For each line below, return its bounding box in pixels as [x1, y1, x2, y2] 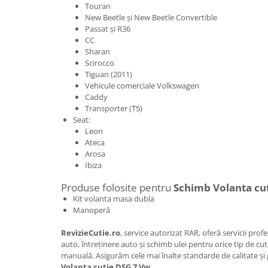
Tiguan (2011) [85, 68, 132, 80]
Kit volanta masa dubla [73, 193, 154, 204]
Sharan [85, 45, 110, 57]
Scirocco [85, 57, 114, 68]
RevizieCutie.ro [61, 227, 120, 238]
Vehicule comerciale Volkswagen [85, 80, 199, 91]
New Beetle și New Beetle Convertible [85, 11, 217, 23]
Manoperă [73, 204, 110, 215]
